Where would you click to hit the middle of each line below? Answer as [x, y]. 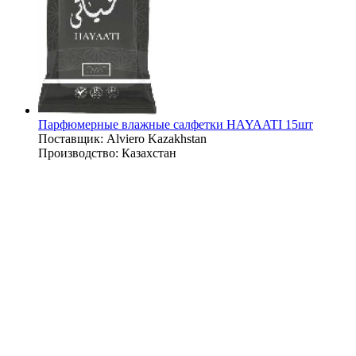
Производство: [78, 153]
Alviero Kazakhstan [155, 139]
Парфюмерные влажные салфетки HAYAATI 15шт [176, 124]
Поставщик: [71, 139]
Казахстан [147, 153]
